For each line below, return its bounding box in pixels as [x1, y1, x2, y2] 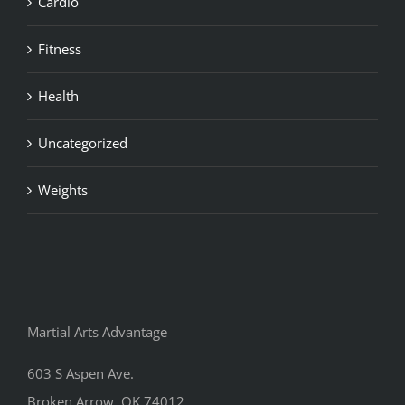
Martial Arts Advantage [26, 323, 167, 342]
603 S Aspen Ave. [26, 364, 134, 383]
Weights [38, 181, 88, 200]
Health [38, 87, 79, 106]
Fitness [38, 40, 81, 59]
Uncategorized [38, 134, 127, 153]
